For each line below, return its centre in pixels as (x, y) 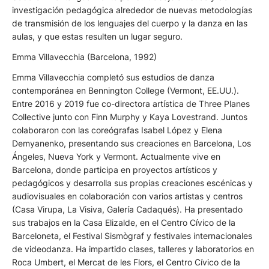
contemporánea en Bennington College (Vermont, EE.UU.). (125, 91)
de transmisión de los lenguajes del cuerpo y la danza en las (130, 23)
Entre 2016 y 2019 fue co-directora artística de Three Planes (131, 104)
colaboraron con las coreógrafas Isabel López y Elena (117, 130)
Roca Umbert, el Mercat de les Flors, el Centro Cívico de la (126, 262)
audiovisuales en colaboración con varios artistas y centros (127, 196)
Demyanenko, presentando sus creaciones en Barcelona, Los (131, 144)
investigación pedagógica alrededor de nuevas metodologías (132, 10)
